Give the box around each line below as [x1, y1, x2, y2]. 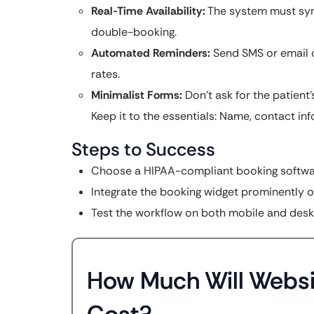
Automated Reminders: [91, 46, 210, 60]
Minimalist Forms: [91, 88, 182, 102]
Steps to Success [71, 137, 215, 161]
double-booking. [91, 25, 177, 39]
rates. [91, 67, 120, 81]
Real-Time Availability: [91, 4, 205, 18]
